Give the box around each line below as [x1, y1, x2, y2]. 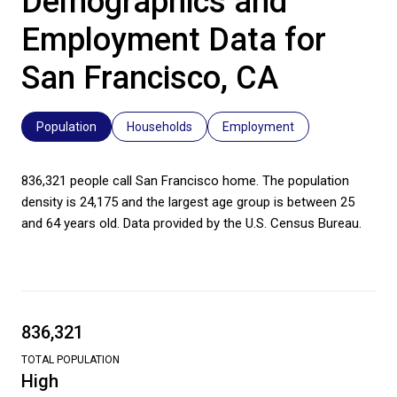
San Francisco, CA [21, 59, 278, 97]
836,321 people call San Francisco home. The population [21, 173, 349, 190]
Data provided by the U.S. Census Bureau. [120, 215, 362, 232]
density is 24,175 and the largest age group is [21, 194, 287, 211]
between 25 [287, 194, 354, 211]
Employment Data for [21, 21, 326, 59]
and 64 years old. [21, 215, 120, 232]
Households [127, 120, 192, 135]
